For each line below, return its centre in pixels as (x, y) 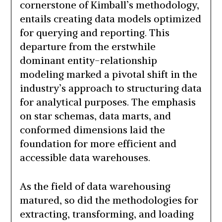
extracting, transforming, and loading (107, 214)
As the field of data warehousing (95, 186)
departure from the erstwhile (87, 47)
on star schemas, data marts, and (95, 116)
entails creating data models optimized (110, 19)
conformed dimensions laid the (92, 130)
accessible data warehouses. (85, 158)
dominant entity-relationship (88, 60)
